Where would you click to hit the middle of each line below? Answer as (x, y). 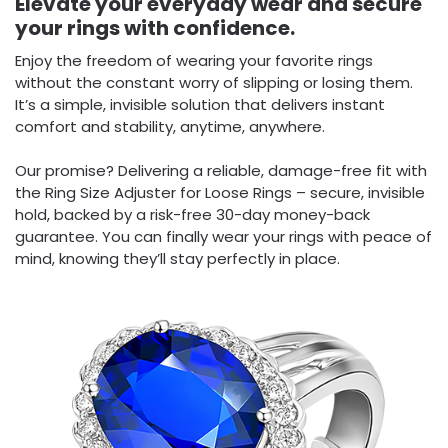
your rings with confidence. (155, 27)
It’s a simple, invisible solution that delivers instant (200, 104)
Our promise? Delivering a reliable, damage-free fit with (221, 171)
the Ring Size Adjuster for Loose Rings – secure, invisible (220, 193)
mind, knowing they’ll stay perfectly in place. (177, 259)
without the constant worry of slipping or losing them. (214, 82)
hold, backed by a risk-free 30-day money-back (192, 215)
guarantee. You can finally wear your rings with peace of (223, 237)
